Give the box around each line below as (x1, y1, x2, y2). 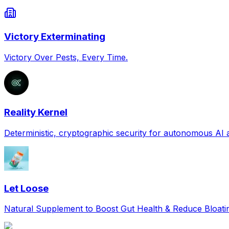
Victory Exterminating (4, 30, 105, 42)
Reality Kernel (4, 106, 67, 119)
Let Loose (4, 182, 49, 194)
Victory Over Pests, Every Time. (4, 52, 128, 62)
